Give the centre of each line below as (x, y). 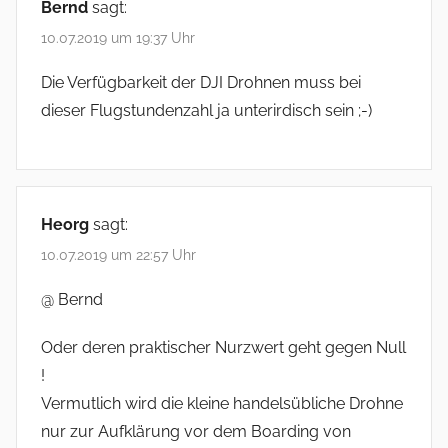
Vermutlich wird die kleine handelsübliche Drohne (222, 404)
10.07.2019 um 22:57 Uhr (118, 255)
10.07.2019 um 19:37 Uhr (118, 37)
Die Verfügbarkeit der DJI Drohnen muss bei (201, 82)
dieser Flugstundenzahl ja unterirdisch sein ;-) (206, 110)
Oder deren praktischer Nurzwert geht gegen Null (223, 348)
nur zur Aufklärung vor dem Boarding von (196, 432)
